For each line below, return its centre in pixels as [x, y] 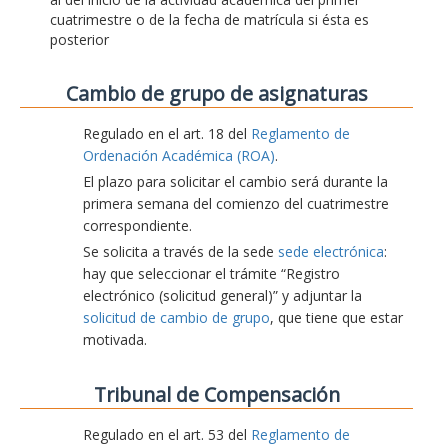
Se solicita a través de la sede [180, 251]
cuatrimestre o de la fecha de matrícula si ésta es [209, 19]
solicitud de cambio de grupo [176, 317]
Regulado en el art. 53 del [167, 434]
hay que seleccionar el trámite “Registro [211, 273]
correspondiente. [137, 225]
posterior [79, 39]
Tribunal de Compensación [216, 394]
